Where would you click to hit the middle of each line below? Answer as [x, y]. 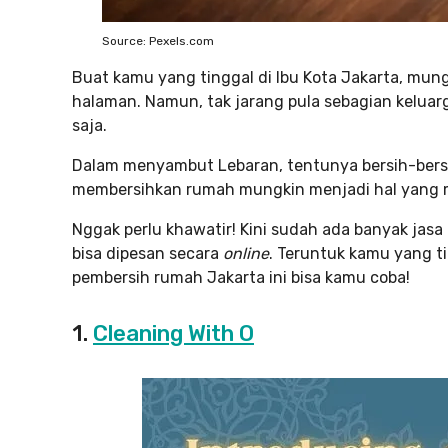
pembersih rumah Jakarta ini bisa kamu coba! [241, 277]
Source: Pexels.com [158, 41]
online [246, 253]
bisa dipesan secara [147, 253]
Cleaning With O [173, 333]
